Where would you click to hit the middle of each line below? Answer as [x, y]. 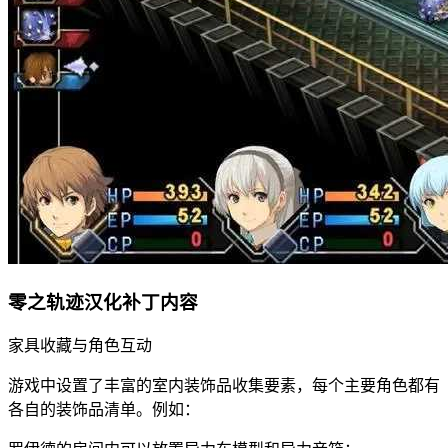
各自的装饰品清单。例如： [104, 410]
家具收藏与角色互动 [80, 346]
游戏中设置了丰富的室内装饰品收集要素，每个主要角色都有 [224, 386]
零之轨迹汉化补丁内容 [103, 302]
